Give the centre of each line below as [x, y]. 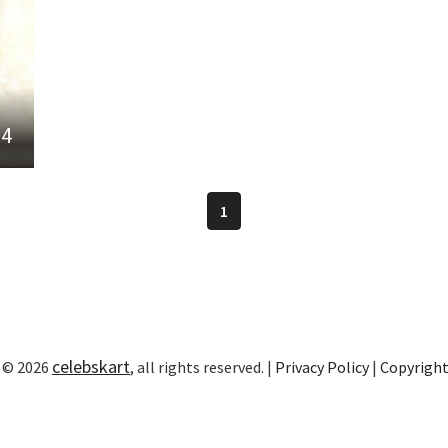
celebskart [91, 366]
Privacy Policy [322, 367]
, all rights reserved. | [202, 367]
